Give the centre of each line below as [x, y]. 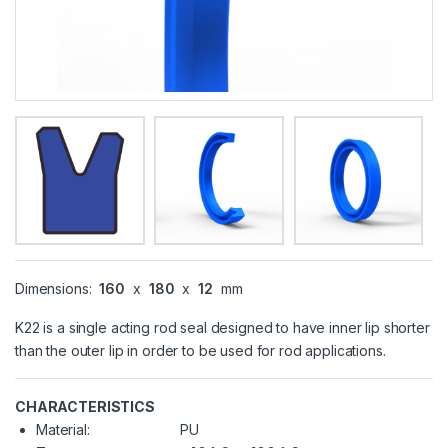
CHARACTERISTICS [85, 407]
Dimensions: [55, 289]
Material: [63, 430]
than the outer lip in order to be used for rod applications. [200, 351]
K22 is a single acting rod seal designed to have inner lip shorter [222, 328]
